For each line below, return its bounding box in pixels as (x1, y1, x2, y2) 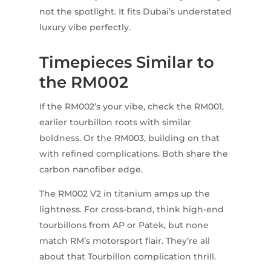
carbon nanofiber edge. (39, 164, 143, 175)
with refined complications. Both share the (39, 148, 228, 160)
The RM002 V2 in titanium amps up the (39, 188, 210, 200)
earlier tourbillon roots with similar (39, 117, 191, 128)
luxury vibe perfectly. (39, 22, 131, 33)
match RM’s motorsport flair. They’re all (39, 235, 210, 247)
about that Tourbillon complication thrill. (39, 251, 216, 263)
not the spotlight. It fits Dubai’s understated (39, 6, 232, 18)
